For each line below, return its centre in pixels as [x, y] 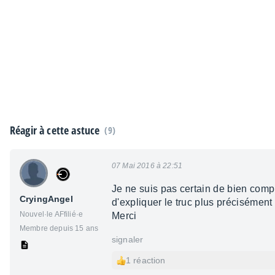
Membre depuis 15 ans [59, 229]
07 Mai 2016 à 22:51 [147, 166]
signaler [128, 240]
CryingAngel [46, 199]
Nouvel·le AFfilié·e [52, 215]
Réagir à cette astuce [55, 130]
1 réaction [146, 261]
